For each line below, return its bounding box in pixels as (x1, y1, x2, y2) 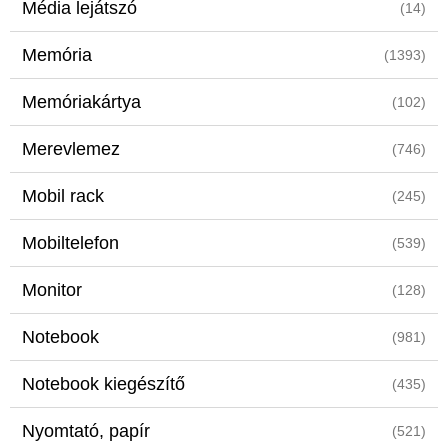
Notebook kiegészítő (22, 374, 185, 394)
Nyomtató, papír (22, 421, 150, 441)
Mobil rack (22, 186, 104, 206)
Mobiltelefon (22, 233, 119, 253)
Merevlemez (22, 139, 120, 159)
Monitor (22, 280, 82, 300)
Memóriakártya (22, 92, 141, 112)
